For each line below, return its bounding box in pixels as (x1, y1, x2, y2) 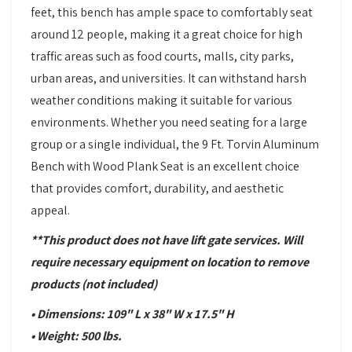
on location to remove (188, 254, 310, 271)
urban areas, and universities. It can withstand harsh (31, 70, 307, 87)
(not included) (82, 276, 158, 293)
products (31, 276, 82, 293)
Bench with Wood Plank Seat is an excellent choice (31, 158, 300, 175)
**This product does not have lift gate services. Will (31, 232, 303, 249)
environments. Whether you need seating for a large (31, 114, 308, 131)
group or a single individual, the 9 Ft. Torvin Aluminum (31, 136, 320, 153)
